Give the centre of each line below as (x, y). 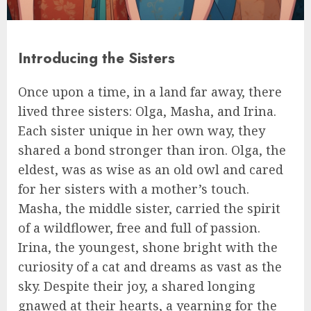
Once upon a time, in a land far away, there (150, 91)
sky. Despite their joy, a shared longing (137, 286)
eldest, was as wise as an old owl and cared (151, 169)
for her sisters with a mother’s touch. (134, 188)
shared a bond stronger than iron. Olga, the (152, 150)
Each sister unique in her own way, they (142, 130)
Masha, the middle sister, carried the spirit (149, 208)
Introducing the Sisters (96, 58)
